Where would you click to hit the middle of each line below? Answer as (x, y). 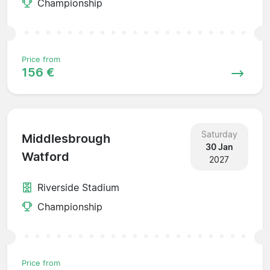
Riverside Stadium (78, 187)
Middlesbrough (66, 139)
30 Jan (219, 146)
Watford (46, 157)
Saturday (219, 134)
